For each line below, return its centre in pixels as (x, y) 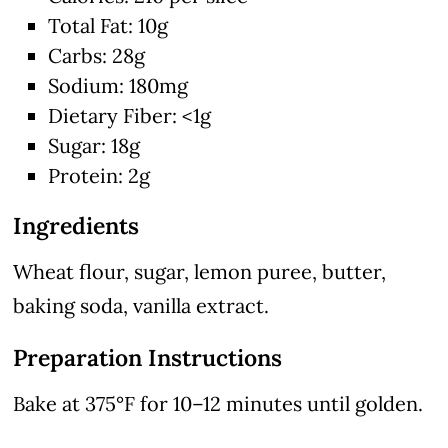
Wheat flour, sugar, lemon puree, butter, (200, 272)
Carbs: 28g (97, 56)
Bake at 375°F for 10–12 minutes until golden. (218, 404)
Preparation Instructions (148, 358)
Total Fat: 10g (108, 26)
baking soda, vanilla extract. (141, 306)
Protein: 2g (99, 176)
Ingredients (76, 226)
